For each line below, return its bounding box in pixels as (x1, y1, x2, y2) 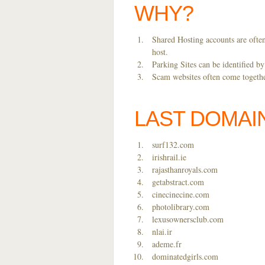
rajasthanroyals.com (152, 164, 218, 175)
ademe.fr (152, 238, 182, 250)
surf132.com (152, 139, 194, 150)
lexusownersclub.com (152, 214, 224, 225)
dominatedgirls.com (152, 251, 218, 262)
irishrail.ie (152, 151, 186, 163)
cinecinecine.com (152, 189, 209, 200)
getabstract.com (152, 176, 204, 188)
